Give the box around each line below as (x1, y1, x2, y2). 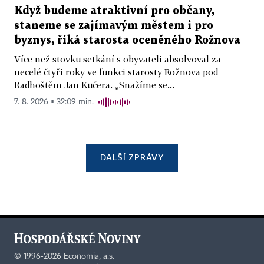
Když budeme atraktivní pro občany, (14, 6, 214, 16)
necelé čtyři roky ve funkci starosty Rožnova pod (14, 67, 218, 78)
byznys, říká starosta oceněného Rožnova (14, 35, 240, 46)
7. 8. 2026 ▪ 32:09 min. (14, 98, 94, 107)
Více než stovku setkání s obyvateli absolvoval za (14, 54, 221, 65)
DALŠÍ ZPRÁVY (100, 152, 164, 163)
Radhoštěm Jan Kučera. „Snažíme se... (14, 80, 174, 91)
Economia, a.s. (64, 252, 114, 260)
